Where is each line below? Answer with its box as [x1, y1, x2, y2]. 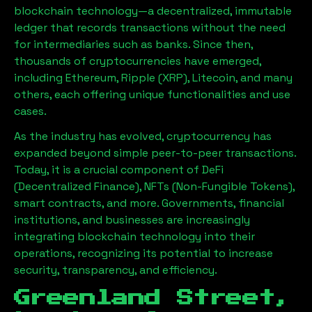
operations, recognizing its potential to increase [14, 246, 273, 260]
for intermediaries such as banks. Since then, [14, 37, 253, 52]
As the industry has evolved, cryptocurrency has [14, 129, 272, 143]
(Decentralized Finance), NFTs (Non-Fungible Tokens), [14, 179, 295, 194]
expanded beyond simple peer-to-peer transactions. [14, 146, 296, 160]
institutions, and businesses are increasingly [14, 212, 250, 227]
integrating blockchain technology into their [14, 229, 255, 244]
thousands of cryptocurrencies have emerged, [14, 54, 261, 68]
